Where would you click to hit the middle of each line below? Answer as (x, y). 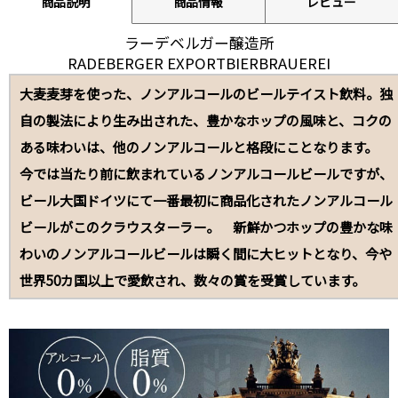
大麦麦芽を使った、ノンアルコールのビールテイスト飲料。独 (206, 93)
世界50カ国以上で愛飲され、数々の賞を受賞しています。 (192, 279)
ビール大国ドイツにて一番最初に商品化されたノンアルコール (206, 199)
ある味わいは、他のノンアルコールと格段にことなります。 (205, 146)
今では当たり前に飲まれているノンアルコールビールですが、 (206, 173)
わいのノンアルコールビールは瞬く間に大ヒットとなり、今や (206, 253)
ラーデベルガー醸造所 (199, 42)
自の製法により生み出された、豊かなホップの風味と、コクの (206, 119)
